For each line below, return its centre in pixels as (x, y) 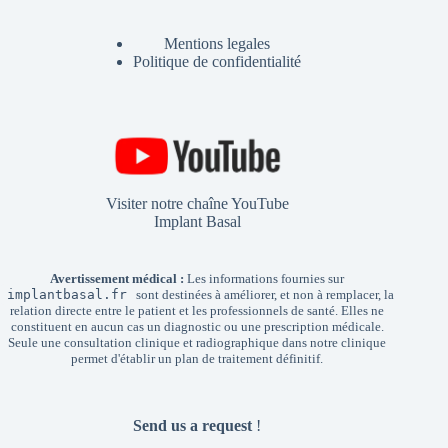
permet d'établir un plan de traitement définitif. (197, 359)
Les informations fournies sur (264, 279)
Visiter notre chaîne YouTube (197, 204)
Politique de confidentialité (217, 62)
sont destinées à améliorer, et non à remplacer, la (263, 295)
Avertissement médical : (117, 279)
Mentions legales (217, 44)
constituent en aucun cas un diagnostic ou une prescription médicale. (197, 327)
